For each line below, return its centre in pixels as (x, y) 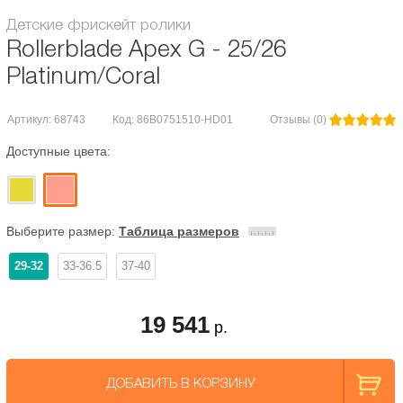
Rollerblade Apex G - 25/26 (146, 48)
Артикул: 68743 (46, 120)
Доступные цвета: (58, 151)
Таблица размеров (179, 231)
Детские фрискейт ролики (99, 24)
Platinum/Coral (83, 75)
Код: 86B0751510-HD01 (173, 120)
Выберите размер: (63, 231)
